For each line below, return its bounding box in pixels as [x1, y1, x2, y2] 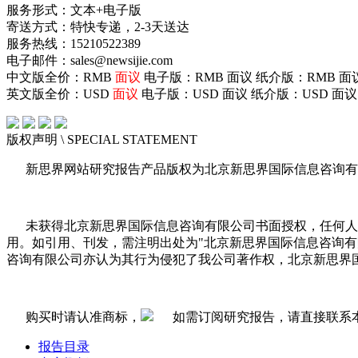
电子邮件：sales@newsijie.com [6, 53, 173, 67]
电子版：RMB [141, 70, 227, 84]
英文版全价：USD [6, 86, 113, 101]
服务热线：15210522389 [6, 36, 141, 50]
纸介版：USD [248, 86, 332, 101]
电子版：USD [138, 86, 222, 101]
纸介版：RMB [253, 70, 339, 84]
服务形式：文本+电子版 [6, 2, 141, 17]
